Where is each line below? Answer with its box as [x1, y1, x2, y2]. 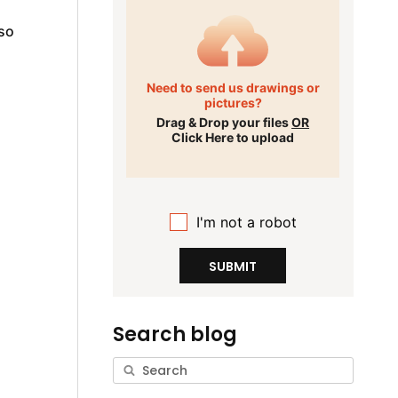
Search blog [112, 321, 237, 348]
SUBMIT [209, 258, 258, 275]
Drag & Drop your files [156, 115, 292, 131]
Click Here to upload [171, 130, 295, 146]
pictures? [203, 95, 262, 111]
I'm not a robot [195, 213, 297, 231]
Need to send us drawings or [146, 80, 320, 96]
